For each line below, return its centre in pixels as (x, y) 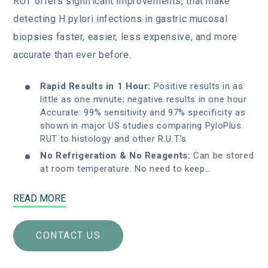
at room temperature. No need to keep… (126, 169)
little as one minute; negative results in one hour (144, 100)
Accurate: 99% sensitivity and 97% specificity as (143, 113)
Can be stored (222, 156)
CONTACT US (68, 236)
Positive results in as (198, 86)
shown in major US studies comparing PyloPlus (141, 126)
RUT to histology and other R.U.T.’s (114, 139)
